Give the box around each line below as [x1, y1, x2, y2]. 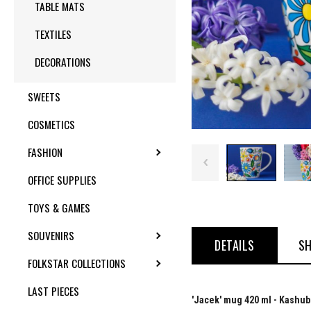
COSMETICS [28, 117, 75, 132]
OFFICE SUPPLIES [28, 172, 96, 187]
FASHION [28, 144, 62, 160]
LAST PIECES [28, 283, 79, 299]
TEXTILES [35, 26, 72, 42]
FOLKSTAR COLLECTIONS [28, 255, 126, 271]
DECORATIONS [35, 54, 91, 69]
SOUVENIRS [28, 228, 74, 243]
